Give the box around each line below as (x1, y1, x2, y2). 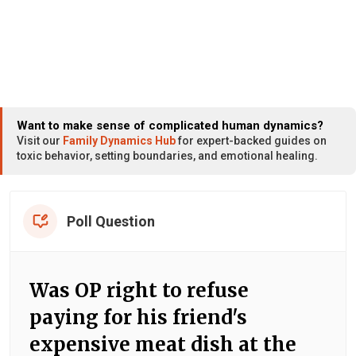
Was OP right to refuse (29, 277, 249, 303)
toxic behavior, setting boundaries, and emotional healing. (17, 149, 318, 162)
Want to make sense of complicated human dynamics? (17, 118, 323, 133)
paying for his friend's (29, 304, 247, 330)
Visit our (17, 133, 63, 147)
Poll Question (67, 212, 155, 230)
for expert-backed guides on (176, 133, 327, 147)
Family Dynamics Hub (63, 133, 176, 147)
